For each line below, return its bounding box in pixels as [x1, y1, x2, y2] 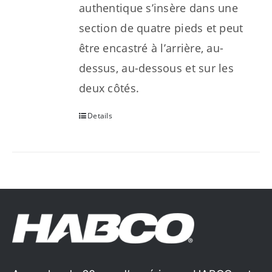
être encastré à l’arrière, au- [79, 41, 224, 55]
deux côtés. [79, 81, 140, 95]
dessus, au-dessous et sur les [79, 61, 234, 75]
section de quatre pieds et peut [79, 21, 243, 35]
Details [87, 110, 113, 121]
